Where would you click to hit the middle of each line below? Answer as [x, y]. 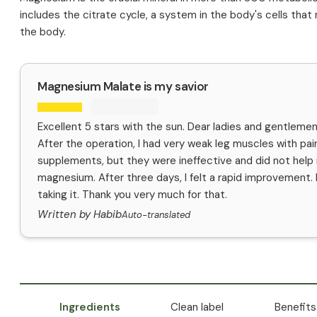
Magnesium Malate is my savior [123, 87]
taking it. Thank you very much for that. [132, 195]
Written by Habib [80, 215]
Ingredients [90, 307]
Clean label [197, 307]
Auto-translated [156, 215]
